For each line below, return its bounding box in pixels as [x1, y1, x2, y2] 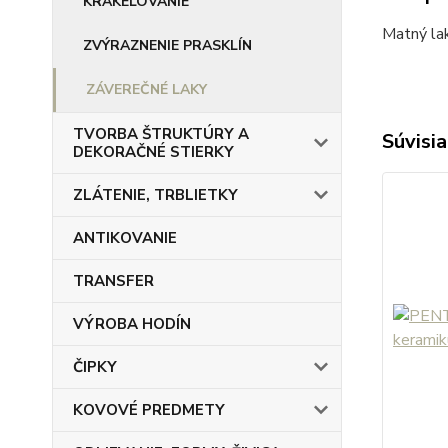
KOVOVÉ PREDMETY [73, 400, 225, 420]
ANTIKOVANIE [73, 228, 177, 248]
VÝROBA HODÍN [73, 314, 191, 334]
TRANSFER [73, 271, 154, 291]
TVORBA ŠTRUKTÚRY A [73, 124, 249, 144]
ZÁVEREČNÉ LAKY [86, 80, 207, 99]
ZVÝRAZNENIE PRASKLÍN [83, 36, 252, 55]
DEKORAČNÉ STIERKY [73, 142, 234, 162]
